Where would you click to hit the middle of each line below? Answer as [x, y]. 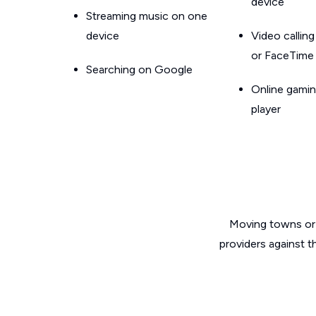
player [266, 109]
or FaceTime [282, 55]
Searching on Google [139, 69]
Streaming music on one [147, 16]
